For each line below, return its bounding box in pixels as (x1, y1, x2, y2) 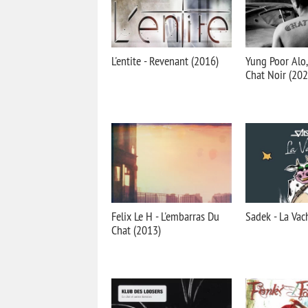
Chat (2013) (111, 222, 161, 238)
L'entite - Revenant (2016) (111, 53, 219, 69)
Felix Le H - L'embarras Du (111, 208, 219, 224)
